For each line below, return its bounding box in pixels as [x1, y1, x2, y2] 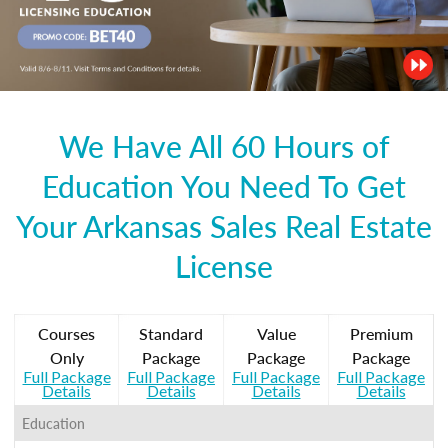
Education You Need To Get [42, 164, 406, 207]
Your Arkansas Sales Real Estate [16, 204, 432, 247]
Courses [38, 321, 95, 345]
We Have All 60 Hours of [58, 124, 390, 167]
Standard [139, 321, 203, 345]
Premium [349, 321, 413, 345]
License [175, 244, 273, 287]
